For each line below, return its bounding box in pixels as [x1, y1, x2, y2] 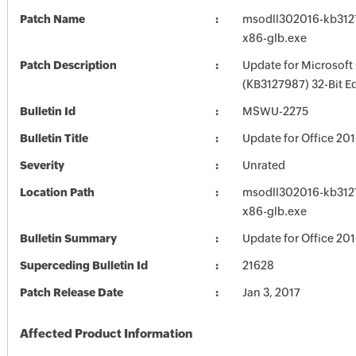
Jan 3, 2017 [242, 286, 300, 299]
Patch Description [19, 59, 117, 72]
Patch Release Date [19, 286, 123, 299]
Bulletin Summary [19, 232, 117, 245]
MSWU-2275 [242, 105, 308, 118]
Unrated [242, 159, 285, 172]
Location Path [19, 186, 95, 199]
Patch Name [19, 13, 85, 25]
